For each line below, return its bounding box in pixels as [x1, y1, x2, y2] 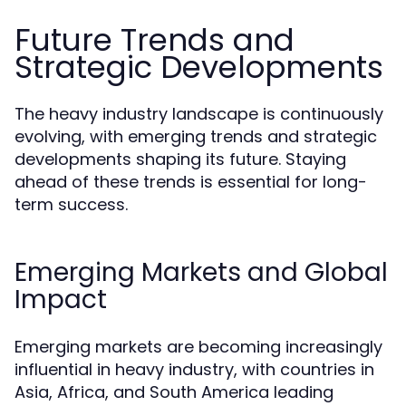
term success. [14, 193, 128, 216]
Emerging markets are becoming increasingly [14, 335, 382, 358]
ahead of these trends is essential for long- [14, 170, 367, 193]
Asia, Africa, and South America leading [14, 381, 333, 403]
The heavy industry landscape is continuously [14, 102, 383, 125]
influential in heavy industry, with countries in [14, 358, 374, 381]
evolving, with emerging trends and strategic [14, 125, 377, 148]
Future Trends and [14, 18, 295, 62]
